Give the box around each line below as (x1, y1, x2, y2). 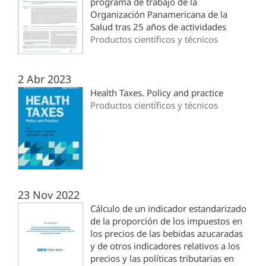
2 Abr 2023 (18, 72, 71, 87)
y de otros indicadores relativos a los (90, 240, 240, 252)
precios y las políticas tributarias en (90, 252, 234, 265)
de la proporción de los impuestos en (90, 215, 242, 227)
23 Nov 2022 (18, 188, 80, 202)
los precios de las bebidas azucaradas (90, 227, 243, 240)
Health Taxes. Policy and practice (90, 87, 223, 99)
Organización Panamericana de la (90, 8, 227, 21)
